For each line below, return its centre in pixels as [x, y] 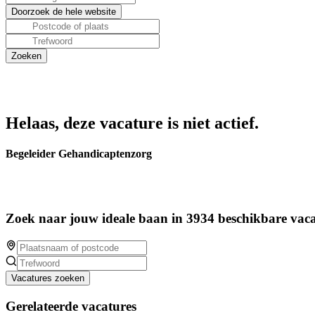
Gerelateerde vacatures [71, 306]
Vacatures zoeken [48, 278]
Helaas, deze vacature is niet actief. [132, 123]
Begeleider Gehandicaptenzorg [79, 154]
